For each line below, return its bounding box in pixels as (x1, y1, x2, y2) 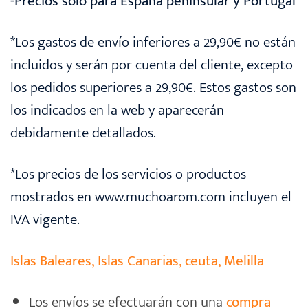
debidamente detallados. (10, 121, 156, 146)
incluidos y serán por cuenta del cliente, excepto (10, 53, 293, 78)
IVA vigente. (10, 208, 80, 232)
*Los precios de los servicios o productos (10, 162, 246, 187)
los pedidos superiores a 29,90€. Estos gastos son (10, 76, 296, 100)
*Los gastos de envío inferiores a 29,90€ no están (10, 30, 296, 55)
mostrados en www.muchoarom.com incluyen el (10, 185, 291, 210)
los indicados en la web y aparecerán (10, 98, 224, 123)
